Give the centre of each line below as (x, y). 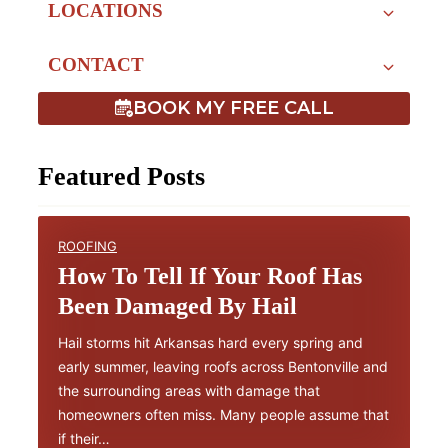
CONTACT (95, 64)
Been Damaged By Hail (177, 305)
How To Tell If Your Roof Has (210, 275)
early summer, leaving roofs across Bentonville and (223, 366)
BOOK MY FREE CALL (233, 108)
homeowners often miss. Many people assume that (223, 414)
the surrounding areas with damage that (189, 390)
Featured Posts (121, 176)
